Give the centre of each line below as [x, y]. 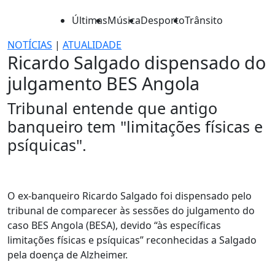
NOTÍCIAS [30, 45]
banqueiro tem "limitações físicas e [135, 126]
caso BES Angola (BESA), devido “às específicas [114, 225]
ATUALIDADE [92, 45]
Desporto [163, 20]
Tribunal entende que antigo [112, 108]
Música [124, 20]
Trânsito [204, 20]
